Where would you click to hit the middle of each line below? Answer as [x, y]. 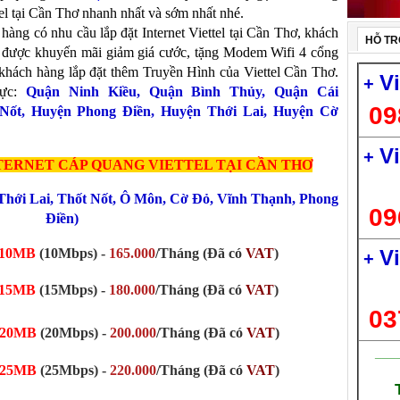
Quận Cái [307, 92]
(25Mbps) [71, 370]
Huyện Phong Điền [91, 111]
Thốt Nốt [85, 199]
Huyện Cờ [306, 111]
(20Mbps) [71, 333]
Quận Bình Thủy [205, 92]
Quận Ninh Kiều [81, 92]
